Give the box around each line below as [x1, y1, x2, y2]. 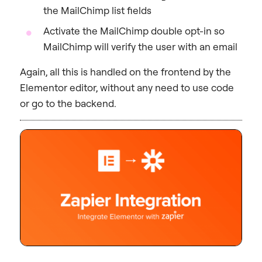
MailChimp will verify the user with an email [43, 40, 237, 53]
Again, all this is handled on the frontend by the [20, 65, 231, 78]
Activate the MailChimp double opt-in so [43, 25, 225, 37]
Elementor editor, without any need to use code [20, 81, 234, 94]
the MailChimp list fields [43, 4, 151, 17]
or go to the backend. [20, 97, 116, 110]
